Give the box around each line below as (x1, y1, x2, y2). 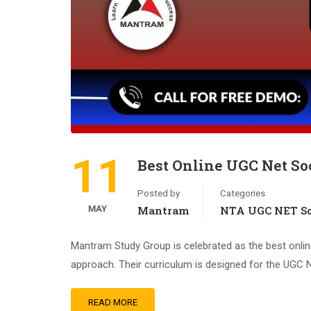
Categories (220, 188, 265, 199)
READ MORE (88, 297, 137, 308)
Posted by (137, 188, 180, 199)
